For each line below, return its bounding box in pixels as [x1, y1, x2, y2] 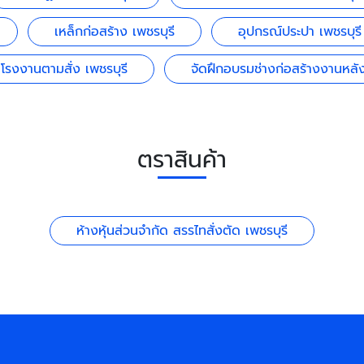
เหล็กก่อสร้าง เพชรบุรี [54, 22, 175, 42]
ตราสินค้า [137, 142, 227, 178]
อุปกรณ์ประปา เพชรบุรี [238, 22, 362, 42]
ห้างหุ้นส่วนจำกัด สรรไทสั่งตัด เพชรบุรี [76, 221, 288, 241]
